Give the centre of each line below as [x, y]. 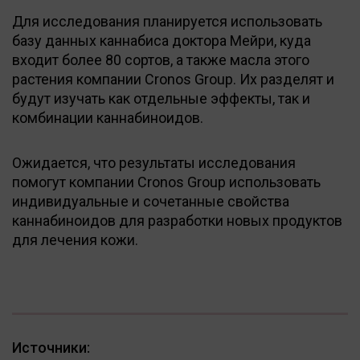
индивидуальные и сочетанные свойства [151, 201]
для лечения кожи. [75, 239]
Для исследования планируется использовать [167, 21]
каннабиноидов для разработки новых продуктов [177, 220]
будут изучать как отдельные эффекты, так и [161, 98]
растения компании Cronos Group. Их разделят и [173, 79]
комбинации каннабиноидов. [108, 117]
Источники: [51, 347]
